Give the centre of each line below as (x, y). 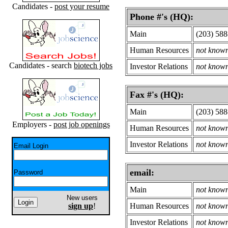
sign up (81, 206)
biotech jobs (93, 65)
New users (82, 198)
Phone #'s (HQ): (162, 17)
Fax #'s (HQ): (157, 95)
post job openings (81, 124)
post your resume (82, 6)
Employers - (33, 124)
